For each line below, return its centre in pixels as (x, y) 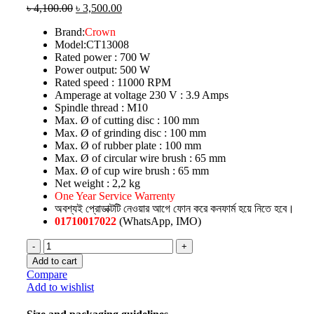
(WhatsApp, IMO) (159, 221)
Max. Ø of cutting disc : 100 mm (127, 120)
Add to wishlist (60, 287)
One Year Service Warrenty (115, 196)
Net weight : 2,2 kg (97, 183)
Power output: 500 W (102, 69)
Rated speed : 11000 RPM (113, 82)
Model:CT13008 (92, 44)
